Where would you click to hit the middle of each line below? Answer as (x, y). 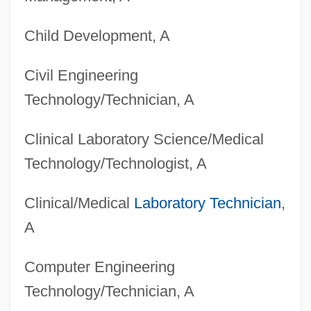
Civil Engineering (81, 75)
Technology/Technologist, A (115, 163)
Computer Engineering (99, 267)
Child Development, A (97, 35)
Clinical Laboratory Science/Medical (144, 139)
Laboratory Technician (207, 203)
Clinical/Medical (79, 203)
